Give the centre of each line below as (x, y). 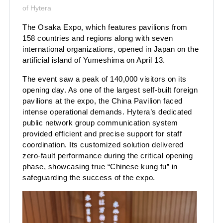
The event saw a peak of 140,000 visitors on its (105, 79)
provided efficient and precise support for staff (102, 133)
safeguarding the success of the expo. (89, 177)
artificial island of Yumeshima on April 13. (94, 60)
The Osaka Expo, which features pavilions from (105, 27)
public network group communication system (100, 122)
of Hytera (37, 8)
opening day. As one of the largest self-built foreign (110, 90)
